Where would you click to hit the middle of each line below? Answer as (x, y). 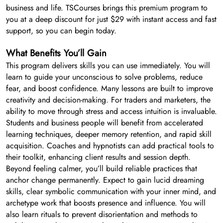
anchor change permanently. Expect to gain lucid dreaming (105, 180)
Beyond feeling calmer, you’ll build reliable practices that (102, 169)
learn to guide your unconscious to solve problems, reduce (104, 77)
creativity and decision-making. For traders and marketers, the (108, 100)
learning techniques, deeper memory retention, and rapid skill (109, 134)
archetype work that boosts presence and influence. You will (106, 203)
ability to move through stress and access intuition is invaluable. (111, 111)
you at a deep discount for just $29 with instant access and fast (111, 19)
